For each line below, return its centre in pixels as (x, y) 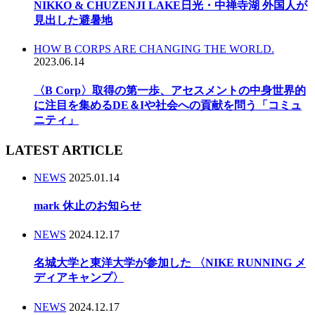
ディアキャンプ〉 (79, 278)
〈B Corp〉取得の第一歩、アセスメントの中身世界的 (170, 90)
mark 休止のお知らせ (88, 205)
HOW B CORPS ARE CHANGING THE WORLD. (154, 49)
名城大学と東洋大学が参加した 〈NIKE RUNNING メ (170, 263)
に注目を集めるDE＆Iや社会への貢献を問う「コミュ (168, 105)
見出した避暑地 (73, 20)
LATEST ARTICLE (64, 150)
